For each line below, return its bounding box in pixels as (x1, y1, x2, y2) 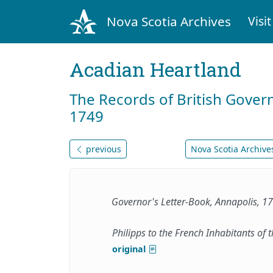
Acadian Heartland (69, 55, 241, 82)
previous (83, 143, 121, 155)
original (112, 243, 148, 255)
